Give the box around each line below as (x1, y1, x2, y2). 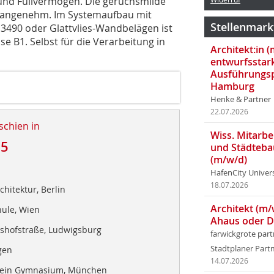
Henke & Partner (210, 94, 271, 105)
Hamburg (210, 80, 254, 93)
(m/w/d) (210, 153, 247, 166)
